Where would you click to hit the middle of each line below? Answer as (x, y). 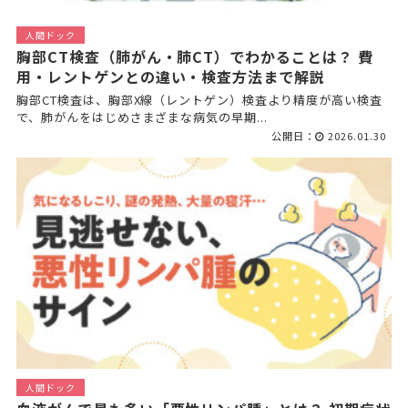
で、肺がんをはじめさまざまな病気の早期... (142, 117)
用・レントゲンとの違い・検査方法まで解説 (171, 77)
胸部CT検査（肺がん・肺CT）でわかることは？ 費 (194, 57)
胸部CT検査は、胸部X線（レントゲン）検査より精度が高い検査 (199, 100)
